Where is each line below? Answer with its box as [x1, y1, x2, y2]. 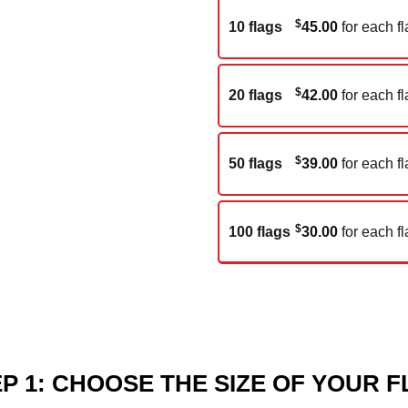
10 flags [229, 19, 282, 36]
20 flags [229, 87, 282, 104]
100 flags [229, 223, 291, 240]
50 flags [229, 156, 282, 172]
